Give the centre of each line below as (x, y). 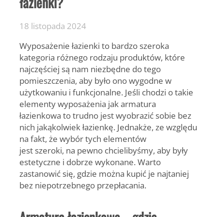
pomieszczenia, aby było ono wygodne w (95, 81)
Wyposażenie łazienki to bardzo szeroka (94, 46)
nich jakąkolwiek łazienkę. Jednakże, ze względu (108, 127)
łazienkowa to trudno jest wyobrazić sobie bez (105, 116)
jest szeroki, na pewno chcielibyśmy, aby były (104, 150)
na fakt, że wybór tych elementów (83, 139)
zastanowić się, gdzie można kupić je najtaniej (104, 174)
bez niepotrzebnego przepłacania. (83, 185)
